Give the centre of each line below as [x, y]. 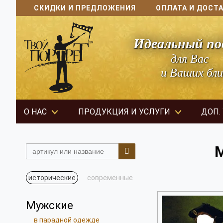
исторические [52, 178]
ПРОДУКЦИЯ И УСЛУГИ [124, 112]
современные [110, 178]
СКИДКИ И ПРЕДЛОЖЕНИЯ [85, 8]
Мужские [50, 205]
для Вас [190, 59]
